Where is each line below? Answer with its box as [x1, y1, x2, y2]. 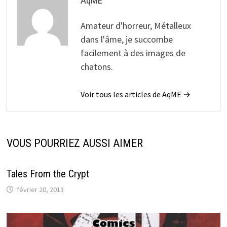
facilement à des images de [80, 47, 185, 59]
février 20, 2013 [16, 184, 64, 194]
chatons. [80, 60, 113, 72]
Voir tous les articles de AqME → [80, 89, 191, 99]
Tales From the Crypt [6, 167, 89, 180]
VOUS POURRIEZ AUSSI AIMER [6, 136, 143, 149]
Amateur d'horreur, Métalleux [80, 19, 191, 31]
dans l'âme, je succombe [80, 33, 173, 45]
